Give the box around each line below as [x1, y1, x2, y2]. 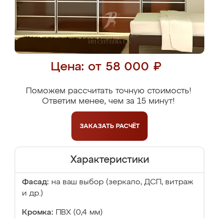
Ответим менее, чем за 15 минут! [42, 97, 175, 106]
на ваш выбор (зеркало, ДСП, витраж [51, 178, 193, 186]
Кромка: [22, 209, 53, 217]
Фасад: [22, 178, 49, 186]
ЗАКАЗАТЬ [79, 123, 116, 130]
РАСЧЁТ [115, 123, 140, 130]
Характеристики [70, 155, 149, 165]
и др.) [22, 190, 43, 197]
